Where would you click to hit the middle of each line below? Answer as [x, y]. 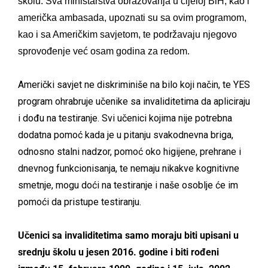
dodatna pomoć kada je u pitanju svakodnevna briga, [126, 135]
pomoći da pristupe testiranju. [81, 202]
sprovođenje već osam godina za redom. [104, 51]
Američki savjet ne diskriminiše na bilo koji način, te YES [134, 84]
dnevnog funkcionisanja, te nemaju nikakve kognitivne [129, 168]
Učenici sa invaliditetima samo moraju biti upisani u [128, 235]
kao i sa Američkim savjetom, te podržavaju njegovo [127, 34]
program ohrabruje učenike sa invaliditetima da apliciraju [134, 101]
